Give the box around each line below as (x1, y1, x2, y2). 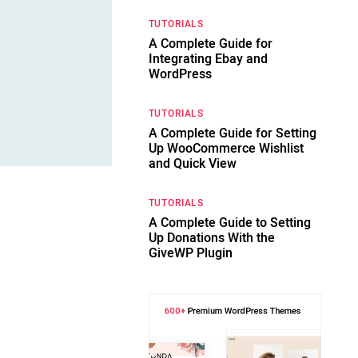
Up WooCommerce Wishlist (148, 139, 304, 158)
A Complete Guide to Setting (148, 213, 311, 233)
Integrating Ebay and (148, 50, 268, 69)
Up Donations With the (148, 229, 275, 248)
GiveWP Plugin (148, 244, 233, 263)
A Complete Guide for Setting (148, 124, 316, 143)
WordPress (148, 65, 212, 84)
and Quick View (148, 154, 237, 173)
